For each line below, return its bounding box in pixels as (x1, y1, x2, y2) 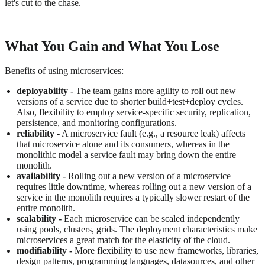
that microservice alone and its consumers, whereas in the (17, 138, 230, 149)
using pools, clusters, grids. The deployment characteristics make (17, 224, 257, 234)
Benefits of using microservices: (5, 65, 124, 76)
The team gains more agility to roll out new (73, 85, 236, 96)
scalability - (17, 213, 62, 224)
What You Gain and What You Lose (5, 38, 219, 54)
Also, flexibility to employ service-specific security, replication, (17, 106, 251, 117)
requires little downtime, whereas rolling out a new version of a (17, 181, 251, 192)
